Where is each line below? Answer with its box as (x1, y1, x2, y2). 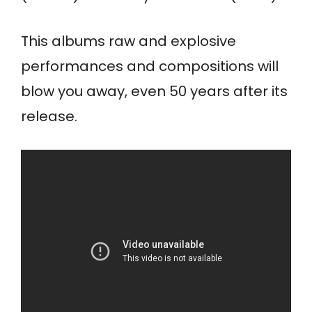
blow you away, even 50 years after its (21, 81, 288, 102)
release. (21, 107, 77, 127)
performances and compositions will (21, 56, 279, 77)
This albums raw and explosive (21, 31, 236, 52)
